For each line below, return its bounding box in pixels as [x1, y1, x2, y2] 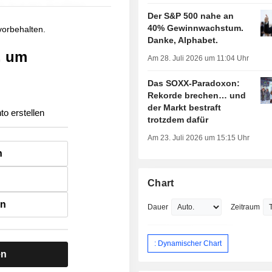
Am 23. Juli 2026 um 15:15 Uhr [148, 134, 250, 143]
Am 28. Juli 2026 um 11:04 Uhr [148, 54, 250, 63]
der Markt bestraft [148, 103, 222, 113]
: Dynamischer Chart [154, 239, 222, 248]
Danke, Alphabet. [148, 35, 219, 46]
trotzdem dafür [148, 115, 209, 125]
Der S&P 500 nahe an [148, 11, 234, 21]
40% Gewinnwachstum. [148, 23, 244, 33]
